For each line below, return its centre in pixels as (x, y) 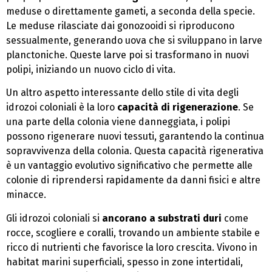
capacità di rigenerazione (178, 107)
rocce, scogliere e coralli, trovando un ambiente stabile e (133, 233)
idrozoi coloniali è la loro (62, 107)
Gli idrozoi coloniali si (54, 218)
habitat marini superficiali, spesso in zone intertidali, (124, 262)
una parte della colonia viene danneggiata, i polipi (118, 122)
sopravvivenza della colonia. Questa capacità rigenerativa (135, 151)
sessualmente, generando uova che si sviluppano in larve (134, 40)
